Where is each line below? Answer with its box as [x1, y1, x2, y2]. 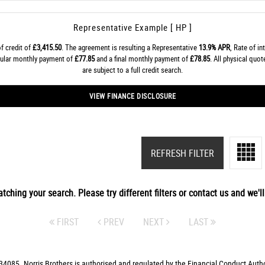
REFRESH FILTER [151, 146, 214, 160]
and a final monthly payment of [94, 53, 190, 64]
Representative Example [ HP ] [73, 21, 192, 33]
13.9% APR [198, 42, 230, 53]
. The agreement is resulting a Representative [61, 42, 199, 53]
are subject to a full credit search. [82, 64, 183, 75]
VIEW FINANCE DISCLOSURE [89, 91, 176, 101]
